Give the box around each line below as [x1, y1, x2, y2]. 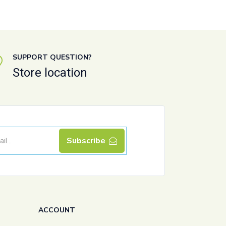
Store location [12, 66, 87, 80]
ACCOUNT [38, 205, 75, 215]
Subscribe [66, 135, 105, 147]
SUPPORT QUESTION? [12, 52, 92, 63]
